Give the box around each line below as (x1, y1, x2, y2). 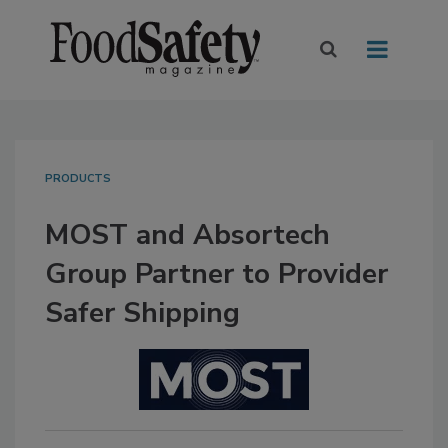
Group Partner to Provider (45, 255, 388, 294)
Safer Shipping (45, 294, 240, 333)
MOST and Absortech (45, 216, 330, 255)
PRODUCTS (45, 171, 111, 187)
